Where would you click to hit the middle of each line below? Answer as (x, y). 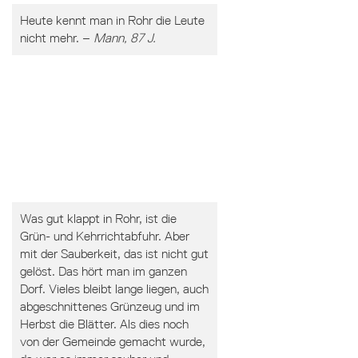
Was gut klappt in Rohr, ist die (98, 219)
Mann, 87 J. (124, 38)
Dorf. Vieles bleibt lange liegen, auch (114, 289)
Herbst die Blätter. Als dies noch (104, 324)
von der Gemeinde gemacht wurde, (112, 342)
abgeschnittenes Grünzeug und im (109, 306)
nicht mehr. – (56, 38)
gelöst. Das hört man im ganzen (103, 271)
